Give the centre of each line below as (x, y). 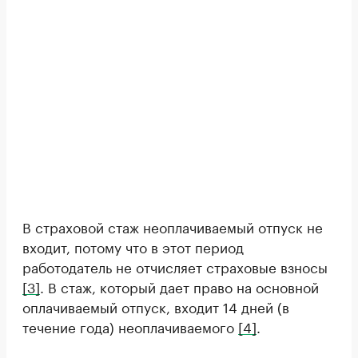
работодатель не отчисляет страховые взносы (175, 266)
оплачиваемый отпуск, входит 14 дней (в (156, 306)
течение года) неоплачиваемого (130, 326)
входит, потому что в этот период (133, 246)
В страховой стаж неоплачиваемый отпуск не (173, 226)
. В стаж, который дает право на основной (179, 286)
